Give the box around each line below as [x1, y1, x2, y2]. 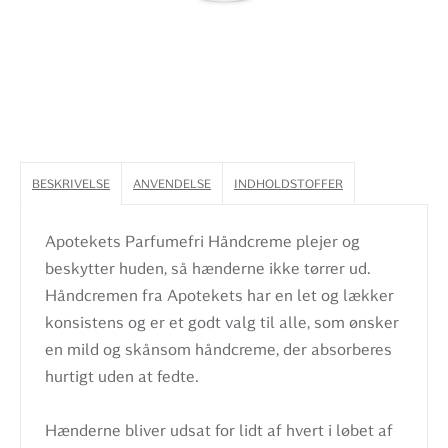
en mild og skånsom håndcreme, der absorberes [45, 340, 392, 359]
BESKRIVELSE [32, 177, 110, 191]
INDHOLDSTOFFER [234, 177, 343, 191]
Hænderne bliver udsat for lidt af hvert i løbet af [45, 421, 393, 440]
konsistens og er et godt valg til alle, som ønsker [45, 313, 399, 332]
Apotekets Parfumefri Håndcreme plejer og [45, 232, 360, 251]
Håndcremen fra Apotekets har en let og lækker [45, 286, 394, 305]
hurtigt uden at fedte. [45, 367, 199, 386]
